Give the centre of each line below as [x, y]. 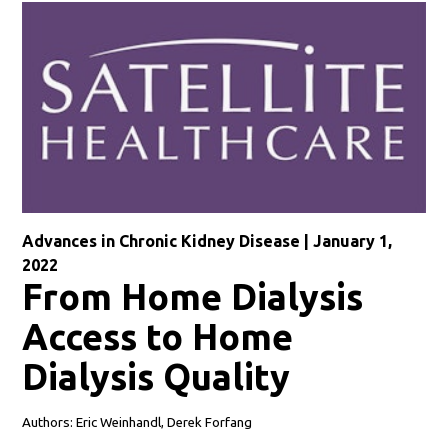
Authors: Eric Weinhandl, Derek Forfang [137, 422]
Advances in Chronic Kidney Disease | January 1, [207, 240]
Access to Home [158, 336]
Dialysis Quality [156, 376]
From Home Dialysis [193, 296]
